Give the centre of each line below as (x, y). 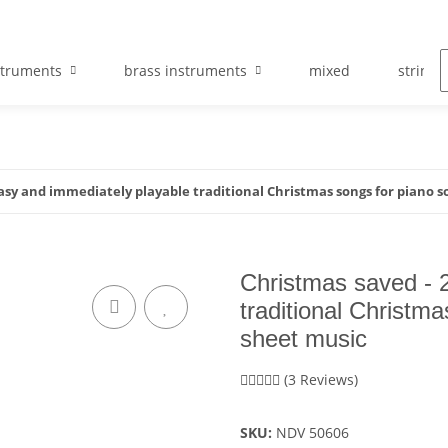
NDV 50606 (312, 433)
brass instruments (185, 71)
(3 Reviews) (321, 380)
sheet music (303, 339)
